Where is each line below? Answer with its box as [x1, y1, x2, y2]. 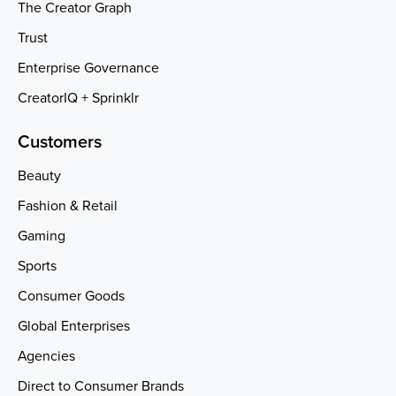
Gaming [18, 226, 65, 245]
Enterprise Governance [18, 58, 159, 77]
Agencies [18, 346, 75, 365]
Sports [18, 256, 57, 275]
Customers [18, 131, 102, 153]
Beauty [18, 166, 61, 185]
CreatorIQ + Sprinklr [18, 88, 139, 107]
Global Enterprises [18, 316, 130, 335]
